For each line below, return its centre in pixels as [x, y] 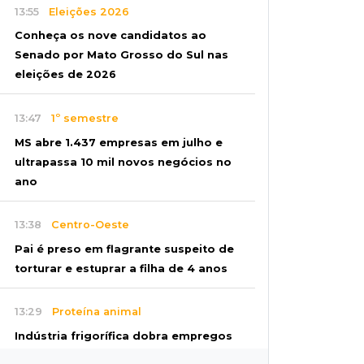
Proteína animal [92, 312]
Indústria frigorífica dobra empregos [123, 336]
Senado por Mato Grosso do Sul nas [121, 55]
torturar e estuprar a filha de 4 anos [121, 268]
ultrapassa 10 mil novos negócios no [123, 162]
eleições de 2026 [65, 75]
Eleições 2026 [84, 11]
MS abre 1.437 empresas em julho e [119, 142]
